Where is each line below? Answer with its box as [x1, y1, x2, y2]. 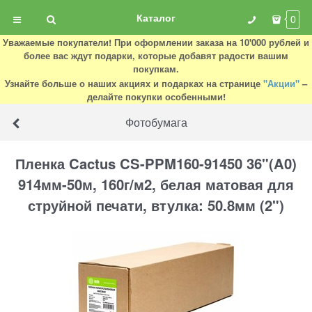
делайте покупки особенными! [86, 90, 226, 103]
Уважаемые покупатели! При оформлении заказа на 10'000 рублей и [3, 36, 309, 49]
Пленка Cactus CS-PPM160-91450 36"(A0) [15, 153, 297, 174]
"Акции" [263, 77, 299, 90]
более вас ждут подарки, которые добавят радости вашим [24, 49, 288, 62]
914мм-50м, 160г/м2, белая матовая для [18, 174, 294, 195]
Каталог [136, 10, 175, 24]
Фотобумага [125, 114, 187, 130]
